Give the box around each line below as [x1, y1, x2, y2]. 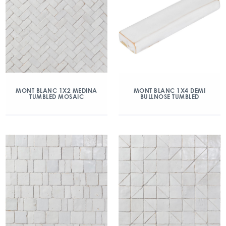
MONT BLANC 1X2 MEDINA [16, 87, 97, 94]
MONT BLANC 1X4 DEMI [133, 87, 206, 94]
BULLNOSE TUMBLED [140, 93, 199, 100]
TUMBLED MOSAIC [29, 93, 84, 100]
